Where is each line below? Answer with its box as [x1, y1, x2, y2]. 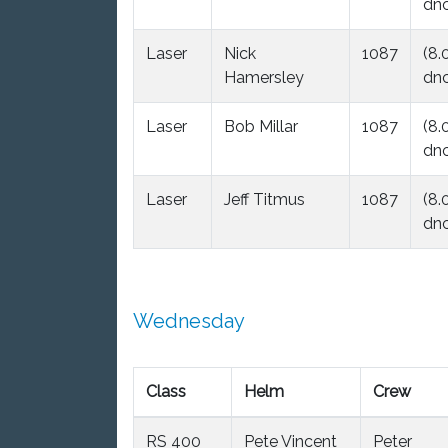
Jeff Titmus [224, 189, 305, 209]
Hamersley [224, 67, 304, 87]
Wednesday [133, 308, 245, 333]
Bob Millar [224, 116, 298, 136]
